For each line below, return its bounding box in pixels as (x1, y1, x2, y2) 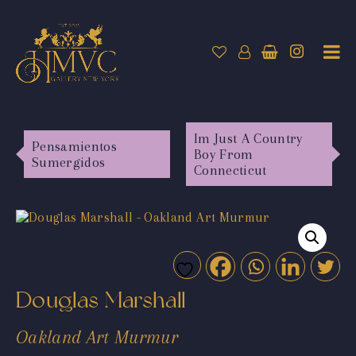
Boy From (194, 145, 253, 162)
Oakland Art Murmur (16, 326, 179, 347)
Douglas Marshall (16, 285, 186, 314)
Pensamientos (32, 137, 118, 154)
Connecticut (194, 161, 267, 178)
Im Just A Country (194, 130, 303, 146)
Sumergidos (32, 153, 106, 170)
